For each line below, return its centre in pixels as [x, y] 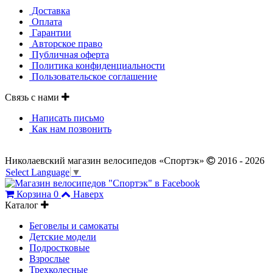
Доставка [50, 10]
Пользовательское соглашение [93, 76]
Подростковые [59, 248]
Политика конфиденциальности [97, 65]
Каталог [23, 205]
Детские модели [63, 237]
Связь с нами [33, 97]
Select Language [37, 172]
